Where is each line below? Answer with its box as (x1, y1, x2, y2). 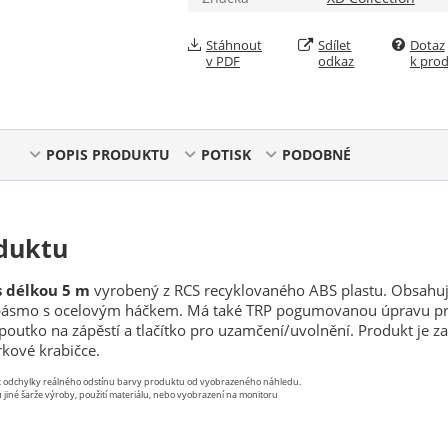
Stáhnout (206, 36, 262, 54)
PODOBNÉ (281, 145, 351, 164)
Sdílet (318, 36, 352, 54)
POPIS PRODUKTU (45, 145, 170, 164)
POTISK (200, 145, 251, 164)
